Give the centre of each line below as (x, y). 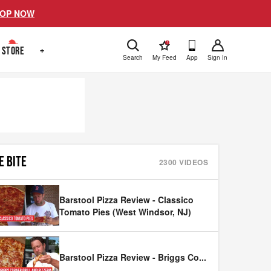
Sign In (217, 57)
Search (133, 57)
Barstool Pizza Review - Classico (126, 199)
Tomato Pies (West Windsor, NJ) (125, 211)
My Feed (165, 57)
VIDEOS (192, 162)
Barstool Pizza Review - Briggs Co (129, 257)
